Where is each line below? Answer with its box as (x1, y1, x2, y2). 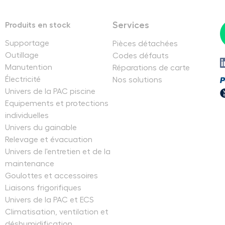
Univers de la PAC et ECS (5, 195, 94, 204)
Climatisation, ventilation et (5, 207, 108, 216)
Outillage (5, 51, 39, 59)
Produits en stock (5, 21, 71, 29)
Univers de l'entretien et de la (5, 147, 110, 156)
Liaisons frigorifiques (5, 183, 81, 192)
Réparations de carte (112, 63, 190, 72)
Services (112, 20, 149, 30)
